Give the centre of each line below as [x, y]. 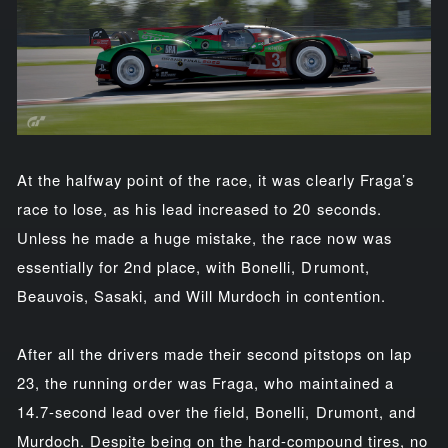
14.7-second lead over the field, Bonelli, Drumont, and [216, 411]
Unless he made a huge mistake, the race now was [204, 237]
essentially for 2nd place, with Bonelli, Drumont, [193, 266]
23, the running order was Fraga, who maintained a [205, 382]
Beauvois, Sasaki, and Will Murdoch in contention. [201, 295]
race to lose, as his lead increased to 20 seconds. [199, 208]
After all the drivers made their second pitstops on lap [214, 353]
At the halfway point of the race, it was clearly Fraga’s [215, 179]
